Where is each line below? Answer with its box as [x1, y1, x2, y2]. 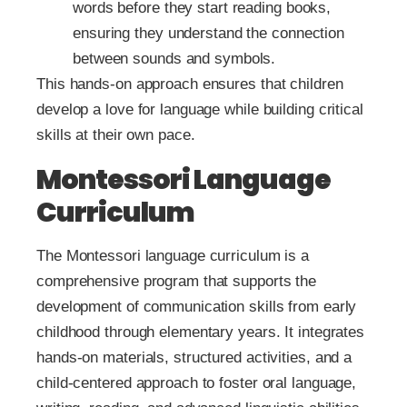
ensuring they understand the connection [73, 24, 345, 42]
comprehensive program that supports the [36, 272, 317, 290]
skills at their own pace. [36, 125, 195, 144]
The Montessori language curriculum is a [36, 246, 310, 264]
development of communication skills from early [36, 297, 357, 315]
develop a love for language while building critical [36, 100, 363, 118]
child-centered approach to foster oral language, [36, 373, 357, 392]
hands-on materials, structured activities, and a [36, 348, 352, 366]
